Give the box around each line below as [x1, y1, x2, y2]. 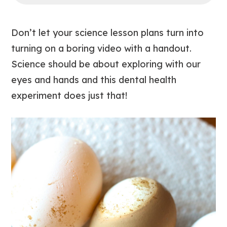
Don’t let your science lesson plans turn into [11, 27, 204, 39]
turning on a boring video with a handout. [11, 43, 192, 54]
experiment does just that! [11, 90, 128, 101]
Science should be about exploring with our [11, 58, 201, 70]
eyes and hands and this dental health [11, 74, 177, 86]
